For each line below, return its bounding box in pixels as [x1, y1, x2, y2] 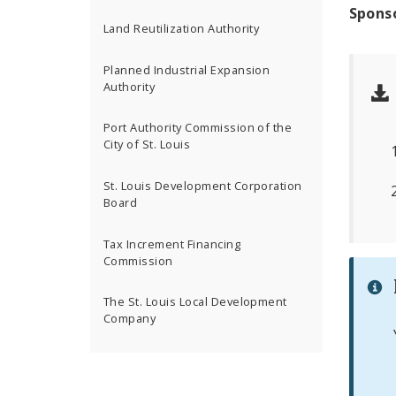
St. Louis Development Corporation [103, 178, 302, 194]
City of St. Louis [103, 136, 191, 153]
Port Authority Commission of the [103, 119, 293, 136]
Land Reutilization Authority [103, 20, 260, 37]
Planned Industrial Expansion [103, 61, 270, 78]
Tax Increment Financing [103, 235, 241, 252]
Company [103, 310, 156, 327]
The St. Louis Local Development [103, 293, 287, 310]
